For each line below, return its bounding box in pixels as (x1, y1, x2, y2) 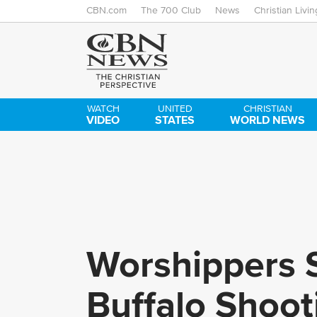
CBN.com (86, 6, 127, 16)
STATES (155, 111, 195, 128)
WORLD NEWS (230, 111, 306, 128)
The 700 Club (141, 6, 201, 16)
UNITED (157, 103, 192, 114)
